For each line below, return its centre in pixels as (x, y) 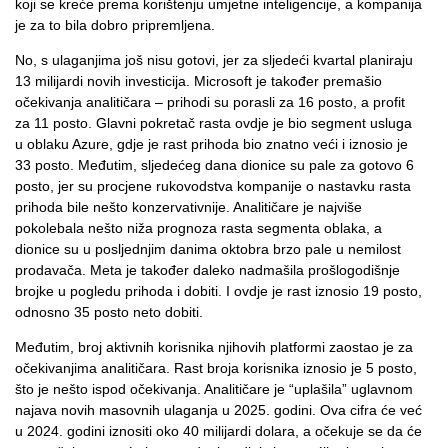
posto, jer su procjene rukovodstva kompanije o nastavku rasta (213, 186)
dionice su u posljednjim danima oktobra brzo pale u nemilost (208, 249)
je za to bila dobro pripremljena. (115, 25)
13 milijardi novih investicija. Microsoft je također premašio (198, 81)
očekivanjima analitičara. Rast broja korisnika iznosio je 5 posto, (216, 368)
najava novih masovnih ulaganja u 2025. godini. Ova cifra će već (218, 410)
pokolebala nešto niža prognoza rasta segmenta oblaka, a (198, 228)
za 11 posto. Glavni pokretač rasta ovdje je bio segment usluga (213, 123)
